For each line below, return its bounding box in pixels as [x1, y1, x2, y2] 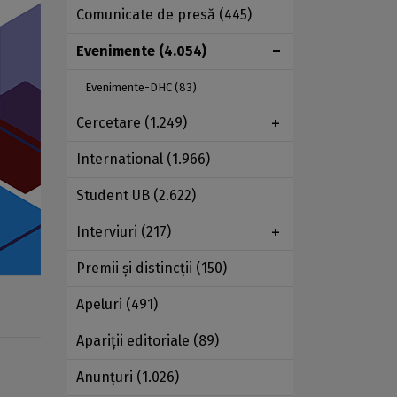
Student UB [76, 187, 153, 205]
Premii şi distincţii [76, 260, 196, 277]
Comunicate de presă [76, 6, 219, 24]
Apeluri [76, 296, 126, 314]
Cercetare [76, 114, 144, 132]
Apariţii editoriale [76, 332, 193, 350]
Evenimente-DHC [85, 81, 175, 95]
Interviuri [76, 223, 141, 241]
